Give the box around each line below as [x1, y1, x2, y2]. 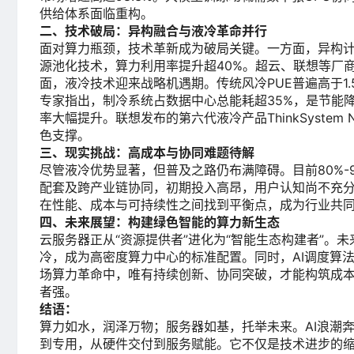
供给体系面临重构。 [40, 5, 153, 21]
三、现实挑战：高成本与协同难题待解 [40, 144, 254, 160]
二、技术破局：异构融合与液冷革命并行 [40, 22, 267, 39]
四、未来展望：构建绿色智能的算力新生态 [40, 213, 280, 230]
